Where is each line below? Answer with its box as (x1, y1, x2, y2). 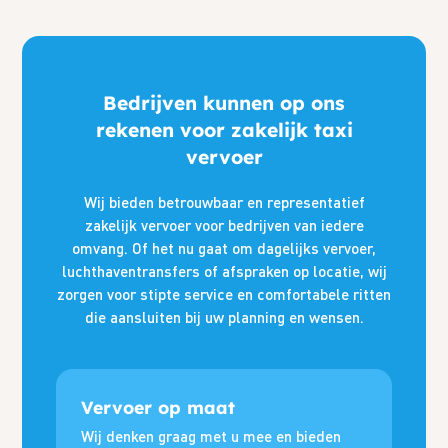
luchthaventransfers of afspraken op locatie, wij (61, 261, 387, 280)
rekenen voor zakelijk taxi (95, 117, 353, 142)
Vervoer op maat (81, 395, 236, 418)
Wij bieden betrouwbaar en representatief (83, 192, 365, 211)
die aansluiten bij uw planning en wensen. (84, 307, 364, 326)
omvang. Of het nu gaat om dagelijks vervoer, (72, 238, 376, 257)
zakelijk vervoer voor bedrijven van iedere (84, 215, 364, 234)
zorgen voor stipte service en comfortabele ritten (57, 284, 391, 303)
